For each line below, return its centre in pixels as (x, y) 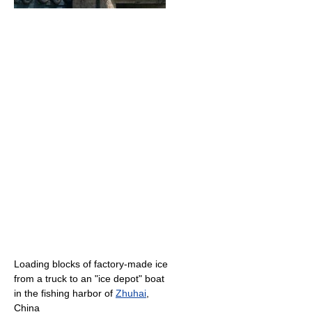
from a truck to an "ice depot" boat (89, 279)
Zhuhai (131, 294)
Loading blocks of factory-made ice (91, 264)
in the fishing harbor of (65, 294)
